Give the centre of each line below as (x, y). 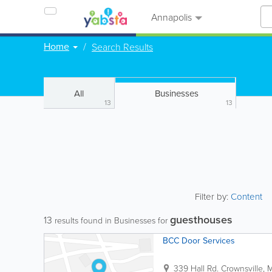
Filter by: (213, 196)
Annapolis (170, 17)
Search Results (122, 47)
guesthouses (201, 219)
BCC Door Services (199, 241)
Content (248, 196)
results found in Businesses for (111, 220)
